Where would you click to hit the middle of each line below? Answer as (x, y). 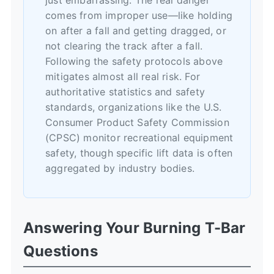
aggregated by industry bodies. (120, 168)
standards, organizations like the (124, 107)
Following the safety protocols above (134, 61)
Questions (61, 251)
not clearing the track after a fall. (124, 46)
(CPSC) (63, 137)
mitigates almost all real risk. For (123, 76)
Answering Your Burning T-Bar (135, 228)
